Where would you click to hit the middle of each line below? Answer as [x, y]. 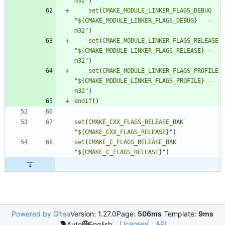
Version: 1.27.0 [93, 214]
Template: [180, 214]
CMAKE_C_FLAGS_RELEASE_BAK [132, 142]
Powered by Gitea [41, 214]
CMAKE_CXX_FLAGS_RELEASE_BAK [136, 122]
